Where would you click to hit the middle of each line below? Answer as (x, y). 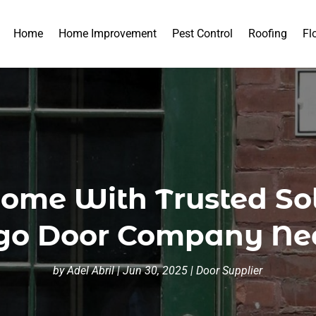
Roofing (268, 34)
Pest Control (203, 34)
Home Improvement (108, 34)
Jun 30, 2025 (156, 270)
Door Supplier (230, 270)
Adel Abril (91, 270)
